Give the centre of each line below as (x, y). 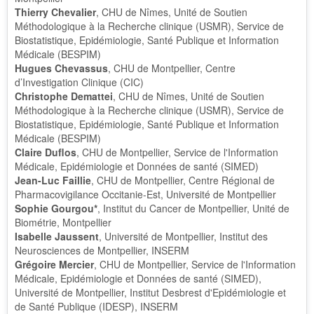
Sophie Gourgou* (56, 208)
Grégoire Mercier (54, 264)
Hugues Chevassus (61, 68)
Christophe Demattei (64, 96)
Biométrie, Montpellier (63, 222)
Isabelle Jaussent (57, 236)
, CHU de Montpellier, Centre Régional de (183, 180)
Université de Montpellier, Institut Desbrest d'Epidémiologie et (150, 292)
